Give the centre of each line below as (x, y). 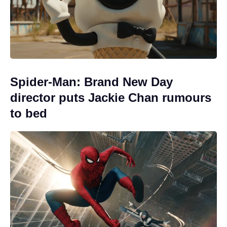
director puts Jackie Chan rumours (111, 97)
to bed (29, 113)
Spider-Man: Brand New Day (91, 82)
